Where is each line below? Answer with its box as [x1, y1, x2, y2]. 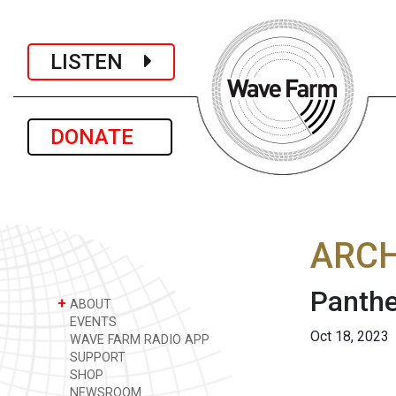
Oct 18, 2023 [310, 328, 389, 345]
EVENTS [66, 315, 117, 330]
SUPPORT [66, 350, 126, 365]
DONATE [50, 125, 149, 149]
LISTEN [50, 49, 144, 74]
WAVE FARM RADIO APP [66, 332, 209, 347]
